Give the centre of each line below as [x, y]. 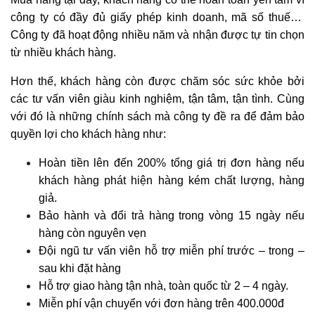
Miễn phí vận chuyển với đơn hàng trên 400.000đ [161, 303]
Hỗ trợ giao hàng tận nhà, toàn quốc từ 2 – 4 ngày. [163, 285]
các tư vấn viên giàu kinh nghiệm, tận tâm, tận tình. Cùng [157, 98]
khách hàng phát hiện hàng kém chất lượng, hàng [172, 180]
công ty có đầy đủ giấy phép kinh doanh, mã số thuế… [157, 17]
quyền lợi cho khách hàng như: [88, 134]
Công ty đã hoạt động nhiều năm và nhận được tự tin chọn [157, 34]
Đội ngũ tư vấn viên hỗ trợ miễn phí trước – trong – [172, 250]
